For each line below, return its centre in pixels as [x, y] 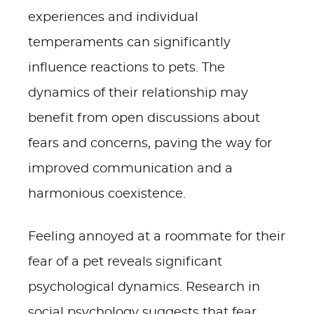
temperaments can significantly [129, 43]
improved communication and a [130, 169]
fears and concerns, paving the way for [150, 144]
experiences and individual [113, 18]
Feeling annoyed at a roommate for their [157, 237]
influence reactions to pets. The [127, 68]
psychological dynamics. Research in [144, 287]
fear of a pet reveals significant [125, 262]
